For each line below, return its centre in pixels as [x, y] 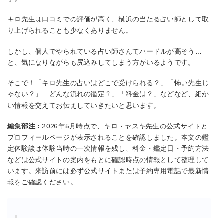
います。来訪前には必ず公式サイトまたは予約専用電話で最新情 [108, 171]
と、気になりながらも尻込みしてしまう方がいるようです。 [101, 62]
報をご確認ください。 [42, 182]
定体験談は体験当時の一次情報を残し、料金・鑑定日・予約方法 [108, 148]
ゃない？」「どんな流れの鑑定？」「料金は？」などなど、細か [108, 94]
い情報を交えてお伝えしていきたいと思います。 [84, 105]
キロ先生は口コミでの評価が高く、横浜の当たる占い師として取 [108, 19]
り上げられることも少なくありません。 [70, 30]
